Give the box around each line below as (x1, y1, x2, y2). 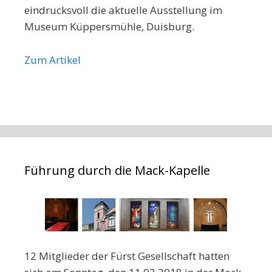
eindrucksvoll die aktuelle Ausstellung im (24, 3, 222, 18)
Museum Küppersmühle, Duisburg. (24, 19, 194, 34)
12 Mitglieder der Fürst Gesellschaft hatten (24, 248, 229, 263)
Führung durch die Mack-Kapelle (24, 161, 210, 178)
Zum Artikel (24, 52, 81, 67)
